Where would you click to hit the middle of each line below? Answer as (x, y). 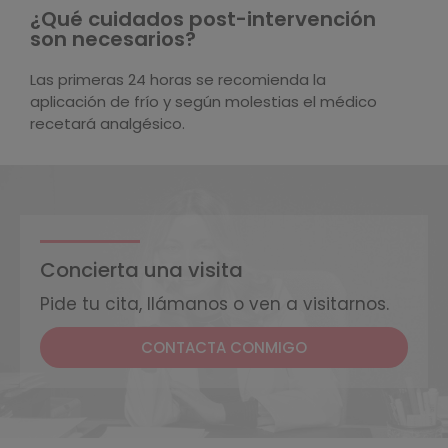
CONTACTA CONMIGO (224, 347)
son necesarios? (113, 39)
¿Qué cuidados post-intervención (203, 19)
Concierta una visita (141, 270)
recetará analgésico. (107, 123)
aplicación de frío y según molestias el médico (203, 101)
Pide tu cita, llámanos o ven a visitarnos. (214, 304)
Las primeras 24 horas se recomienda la (178, 79)
